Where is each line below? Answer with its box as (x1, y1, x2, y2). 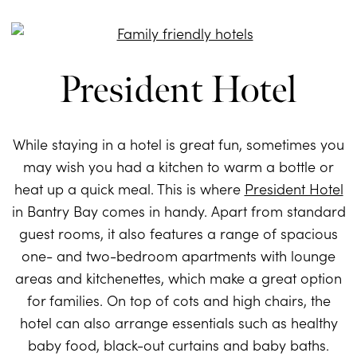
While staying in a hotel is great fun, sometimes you (13, 134, 344, 155)
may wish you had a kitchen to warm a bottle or (23, 156, 334, 177)
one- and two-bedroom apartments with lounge (22, 245, 335, 266)
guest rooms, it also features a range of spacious (19, 223, 338, 244)
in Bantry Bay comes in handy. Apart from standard (11, 201, 346, 222)
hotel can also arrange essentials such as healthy (19, 312, 338, 333)
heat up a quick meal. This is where (14, 178, 245, 199)
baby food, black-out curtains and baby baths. (28, 335, 329, 355)
